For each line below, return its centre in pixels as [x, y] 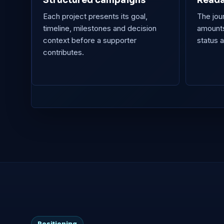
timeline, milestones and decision [100, 28]
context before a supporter [90, 40]
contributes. [63, 52]
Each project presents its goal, [95, 16]
